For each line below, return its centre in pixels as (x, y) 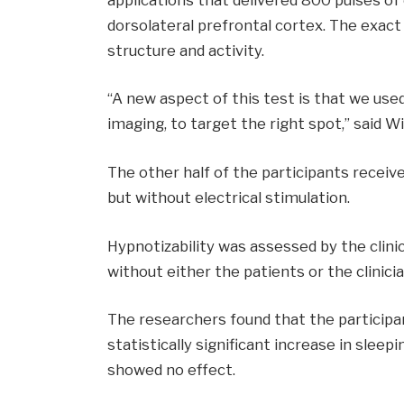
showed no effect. (171, 370)
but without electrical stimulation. (228, 197)
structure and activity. (185, 50)
